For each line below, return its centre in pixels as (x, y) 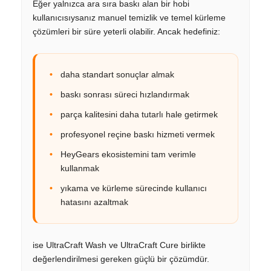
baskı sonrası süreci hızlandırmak (125, 94)
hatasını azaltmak (94, 202)
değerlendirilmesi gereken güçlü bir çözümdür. (121, 259)
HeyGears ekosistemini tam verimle (128, 154)
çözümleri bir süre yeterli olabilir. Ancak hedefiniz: (126, 31)
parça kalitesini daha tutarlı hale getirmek (139, 114)
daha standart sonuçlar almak (117, 74)
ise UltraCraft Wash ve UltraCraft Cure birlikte (119, 245)
